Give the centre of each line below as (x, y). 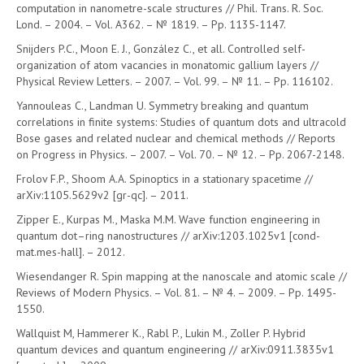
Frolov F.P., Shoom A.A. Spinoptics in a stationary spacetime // (165, 179)
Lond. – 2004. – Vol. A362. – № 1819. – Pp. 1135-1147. (151, 24)
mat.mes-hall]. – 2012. (71, 252)
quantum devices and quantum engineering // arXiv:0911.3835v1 (175, 349)
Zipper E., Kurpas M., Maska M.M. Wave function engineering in (168, 219)
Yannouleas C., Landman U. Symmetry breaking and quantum (162, 106)
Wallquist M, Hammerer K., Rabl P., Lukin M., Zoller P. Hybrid (161, 333)
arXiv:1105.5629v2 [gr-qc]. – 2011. (102, 195)
